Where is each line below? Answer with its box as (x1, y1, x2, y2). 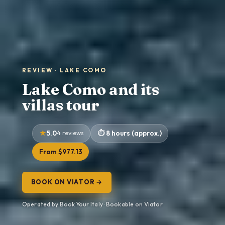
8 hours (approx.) (105, 129, 162, 138)
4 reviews (56, 129, 84, 137)
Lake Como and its (22, 80, 159, 99)
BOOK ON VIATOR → (31, 178, 103, 186)
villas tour (22, 95, 99, 115)
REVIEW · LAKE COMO (22, 66, 107, 74)
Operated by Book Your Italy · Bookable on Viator (22, 200, 163, 208)
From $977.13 (39, 148, 82, 156)
